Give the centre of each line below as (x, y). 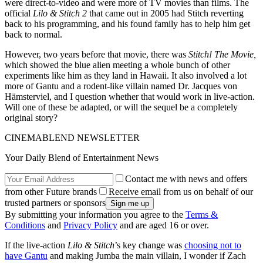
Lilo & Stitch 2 (60, 14)
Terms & (202, 215)
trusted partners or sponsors (55, 203)
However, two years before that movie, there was (97, 55)
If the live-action (36, 245)
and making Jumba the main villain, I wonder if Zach (147, 256)
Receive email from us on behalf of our (181, 192)
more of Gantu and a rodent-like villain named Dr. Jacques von (121, 86)
